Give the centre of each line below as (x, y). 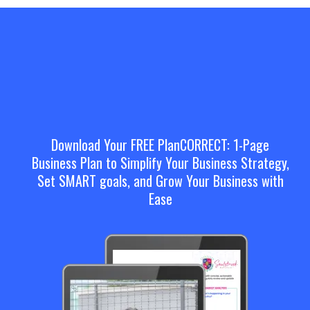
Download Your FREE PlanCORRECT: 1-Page (160, 145)
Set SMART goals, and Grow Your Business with (160, 181)
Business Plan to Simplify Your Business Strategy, (160, 163)
